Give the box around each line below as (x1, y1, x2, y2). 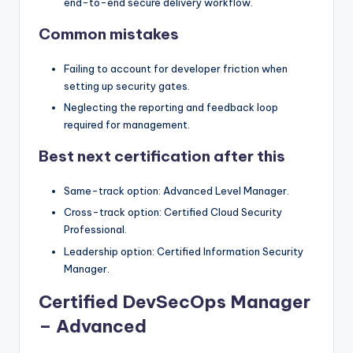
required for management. (64, 118, 190, 132)
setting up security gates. (64, 80, 190, 93)
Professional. (64, 223, 127, 236)
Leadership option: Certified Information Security (64, 244, 303, 258)
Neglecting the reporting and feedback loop (64, 101, 278, 114)
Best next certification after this (39, 147, 285, 166)
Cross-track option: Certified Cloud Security (64, 206, 282, 219)
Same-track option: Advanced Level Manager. (64, 184, 289, 198)
